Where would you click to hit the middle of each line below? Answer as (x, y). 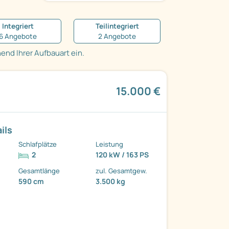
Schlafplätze (38, 144)
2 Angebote (117, 37)
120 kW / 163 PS (122, 155)
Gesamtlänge (39, 171)
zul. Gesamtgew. (122, 171)
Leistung (110, 144)
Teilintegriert (117, 26)
